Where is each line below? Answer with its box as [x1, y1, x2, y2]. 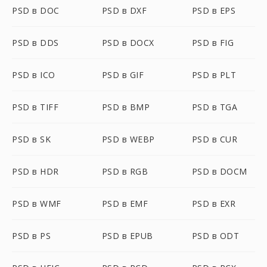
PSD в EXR [191, 198, 236, 209]
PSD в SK [12, 133, 51, 145]
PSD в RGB [101, 166, 148, 177]
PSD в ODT [191, 230, 240, 241]
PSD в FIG [191, 37, 234, 48]
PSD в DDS [12, 37, 59, 48]
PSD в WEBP [101, 133, 155, 145]
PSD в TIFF [12, 101, 58, 113]
